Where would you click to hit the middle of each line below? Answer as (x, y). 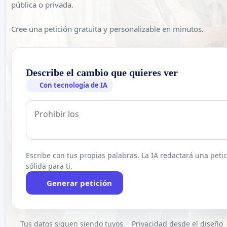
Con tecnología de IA (74, 85)
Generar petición (79, 183)
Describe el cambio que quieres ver (102, 73)
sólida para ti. (49, 166)
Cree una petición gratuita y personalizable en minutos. (107, 29)
